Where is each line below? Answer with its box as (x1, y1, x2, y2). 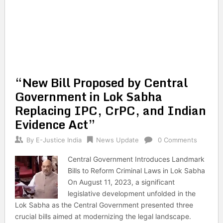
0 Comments (157, 136, 197, 144)
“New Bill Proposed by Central (14, 73, 188, 92)
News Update (96, 136, 139, 144)
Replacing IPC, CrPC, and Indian (14, 101, 206, 120)
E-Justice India (35, 136, 82, 144)
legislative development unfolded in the (68, 189, 196, 198)
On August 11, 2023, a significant (68, 178, 175, 186)
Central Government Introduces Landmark (68, 155, 205, 163)
